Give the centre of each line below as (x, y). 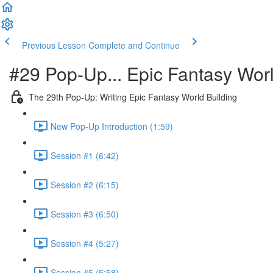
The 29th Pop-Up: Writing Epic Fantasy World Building (133, 97)
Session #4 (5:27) (85, 243)
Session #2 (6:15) (85, 184)
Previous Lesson (54, 45)
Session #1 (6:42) (85, 155)
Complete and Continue (134, 45)
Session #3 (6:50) (85, 214)
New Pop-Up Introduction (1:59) (112, 126)
